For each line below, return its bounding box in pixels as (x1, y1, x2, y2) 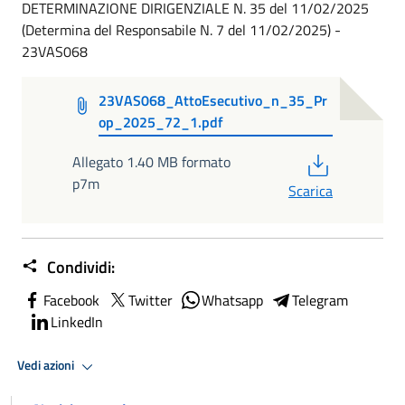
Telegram (292, 288, 348, 311)
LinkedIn (51, 310, 103, 333)
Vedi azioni (17, 355, 77, 376)
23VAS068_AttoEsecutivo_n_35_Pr (99, 89, 328, 112)
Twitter (128, 288, 173, 311)
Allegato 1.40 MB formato (72, 150, 231, 173)
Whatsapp (202, 288, 263, 311)
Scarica (288, 179, 333, 202)
